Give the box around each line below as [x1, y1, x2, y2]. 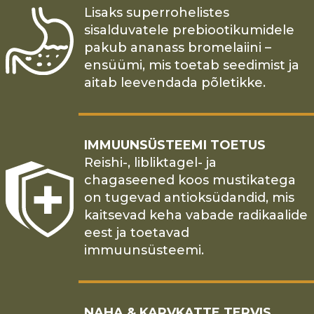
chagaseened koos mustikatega [83, 172, 296, 189]
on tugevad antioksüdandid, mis [83, 190, 294, 206]
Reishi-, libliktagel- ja [83, 155, 217, 171]
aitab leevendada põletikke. [83, 75, 266, 91]
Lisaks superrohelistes [83, 5, 229, 21]
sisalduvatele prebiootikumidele [83, 22, 294, 39]
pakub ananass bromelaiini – [83, 40, 271, 56]
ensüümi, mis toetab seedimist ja [83, 57, 299, 74]
